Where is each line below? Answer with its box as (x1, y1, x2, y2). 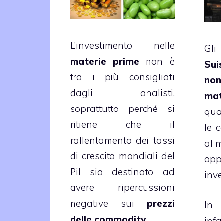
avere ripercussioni (70, 182, 175, 194)
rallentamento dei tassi (70, 134, 175, 147)
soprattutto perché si (70, 103, 175, 115)
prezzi (147, 197, 175, 210)
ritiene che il (70, 118, 175, 131)
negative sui (70, 197, 147, 210)
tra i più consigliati (70, 71, 175, 83)
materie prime (70, 55, 139, 68)
